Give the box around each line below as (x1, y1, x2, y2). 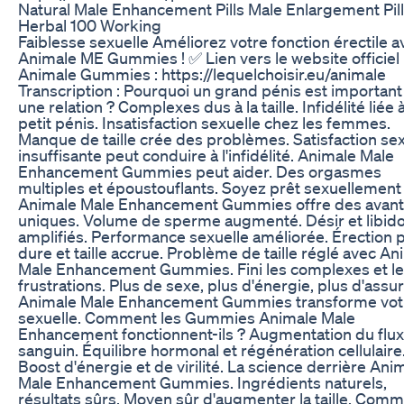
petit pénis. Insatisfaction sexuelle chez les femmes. (18, 112, 390, 133)
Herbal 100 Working (18, 14, 161, 35)
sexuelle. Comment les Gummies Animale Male (18, 307, 355, 327)
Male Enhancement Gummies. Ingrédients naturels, (18, 372, 387, 392)
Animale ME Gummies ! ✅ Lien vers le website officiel (18, 47, 399, 68)
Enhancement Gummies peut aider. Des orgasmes (18, 161, 381, 181)
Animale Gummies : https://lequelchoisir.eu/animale (18, 63, 386, 84)
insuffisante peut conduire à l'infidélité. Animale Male (18, 144, 394, 165)
